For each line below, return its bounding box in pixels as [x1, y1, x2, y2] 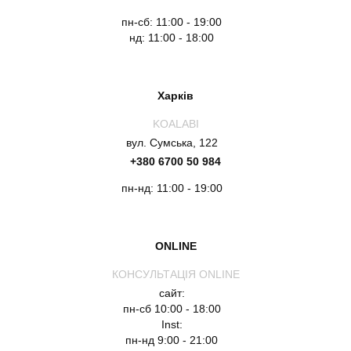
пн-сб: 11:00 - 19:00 [121, 16, 222, 28]
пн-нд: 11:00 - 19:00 [121, 182, 223, 194]
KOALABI [152, 118, 199, 130]
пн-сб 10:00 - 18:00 [122, 302, 221, 315]
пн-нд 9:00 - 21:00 [125, 334, 218, 346]
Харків [157, 89, 194, 102]
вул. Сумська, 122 [125, 136, 218, 149]
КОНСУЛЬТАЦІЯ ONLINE [111, 268, 240, 280]
